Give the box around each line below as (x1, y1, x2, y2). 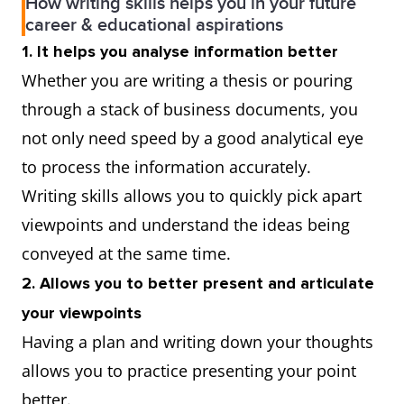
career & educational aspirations (25, 14, 283, 37)
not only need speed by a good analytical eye (22, 127, 363, 150)
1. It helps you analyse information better (22, 41, 338, 62)
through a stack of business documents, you (22, 98, 358, 121)
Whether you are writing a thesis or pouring (22, 69, 353, 92)
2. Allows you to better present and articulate (22, 273, 374, 294)
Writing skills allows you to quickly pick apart (22, 185, 362, 207)
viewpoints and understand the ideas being (22, 214, 350, 236)
